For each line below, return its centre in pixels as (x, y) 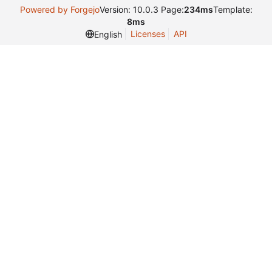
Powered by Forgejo (59, 9)
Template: (233, 9)
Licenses (148, 34)
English (108, 34)
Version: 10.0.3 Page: (141, 9)
